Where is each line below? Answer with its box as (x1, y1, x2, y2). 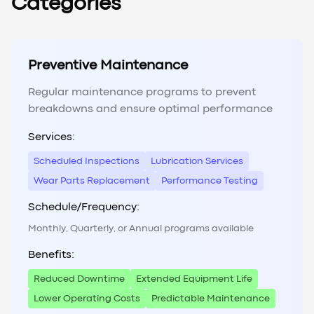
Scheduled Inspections (34, 157, 139, 166)
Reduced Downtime (34, 275, 125, 284)
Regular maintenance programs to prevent (28, 88, 256, 98)
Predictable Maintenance (151, 294, 270, 303)
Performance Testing (161, 177, 258, 186)
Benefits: (28, 250, 74, 261)
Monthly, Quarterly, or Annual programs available (28, 224, 254, 233)
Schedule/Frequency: (28, 203, 139, 213)
